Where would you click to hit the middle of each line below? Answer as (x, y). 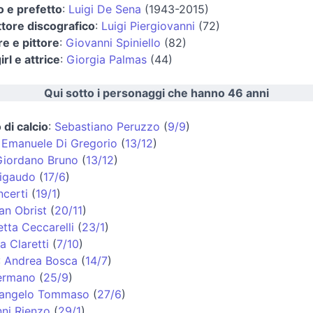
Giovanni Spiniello (113, 42)
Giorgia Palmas (107, 59)
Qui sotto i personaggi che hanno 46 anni (156, 93)
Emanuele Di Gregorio (59, 143)
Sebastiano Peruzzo (107, 126)
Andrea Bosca (41, 260)
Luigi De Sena (105, 9)
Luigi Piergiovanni (148, 26)
